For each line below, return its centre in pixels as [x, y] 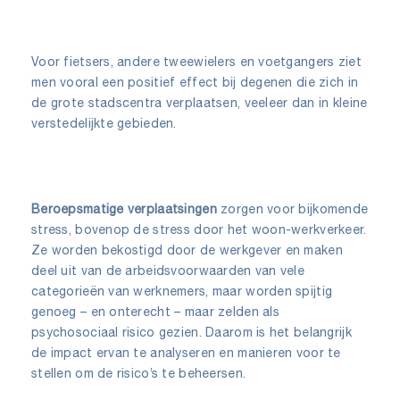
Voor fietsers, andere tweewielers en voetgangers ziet [196, 61]
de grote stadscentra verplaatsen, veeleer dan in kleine [200, 102]
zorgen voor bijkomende [292, 208]
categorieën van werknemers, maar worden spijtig [182, 291]
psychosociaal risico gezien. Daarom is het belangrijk [192, 332]
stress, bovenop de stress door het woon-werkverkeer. [199, 229]
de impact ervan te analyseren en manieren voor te [186, 352]
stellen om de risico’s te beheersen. [139, 373]
